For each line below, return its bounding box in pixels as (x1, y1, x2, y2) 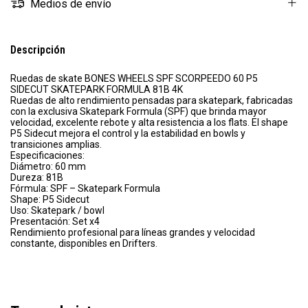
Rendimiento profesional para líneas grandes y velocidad (10, 227, 255, 239)
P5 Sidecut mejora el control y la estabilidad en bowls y (10, 128, 245, 140)
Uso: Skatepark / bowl (10, 205, 104, 217)
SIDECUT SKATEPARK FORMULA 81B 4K (10, 84, 183, 96)
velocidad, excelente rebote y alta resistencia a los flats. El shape (10, 117, 288, 129)
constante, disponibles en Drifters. (10, 238, 157, 250)
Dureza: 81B (10, 172, 63, 184)
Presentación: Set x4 (10, 216, 100, 228)
